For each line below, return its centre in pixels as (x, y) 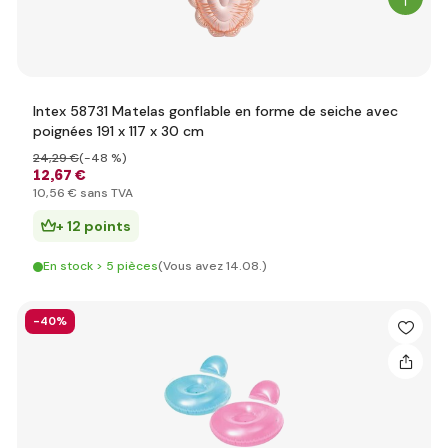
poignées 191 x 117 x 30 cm (118, 131)
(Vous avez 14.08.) (212, 266)
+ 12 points (93, 226)
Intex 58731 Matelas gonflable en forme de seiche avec (215, 111)
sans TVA (105, 193)
